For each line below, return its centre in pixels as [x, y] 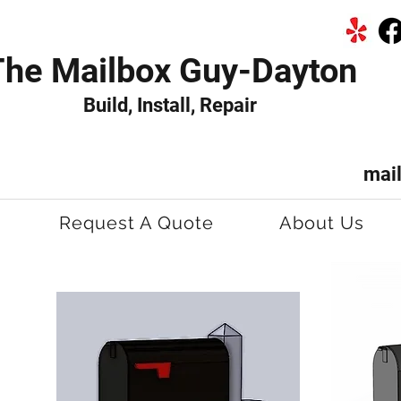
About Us [322, 223]
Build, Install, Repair [170, 105]
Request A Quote [136, 223]
